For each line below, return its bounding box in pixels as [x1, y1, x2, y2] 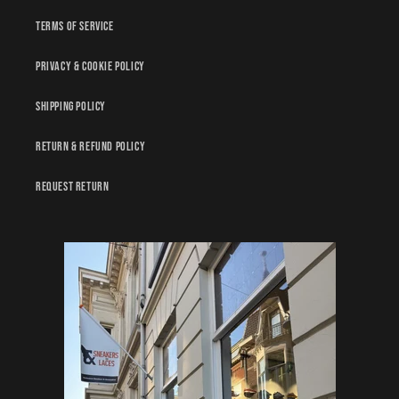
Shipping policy [36, 99, 106, 114]
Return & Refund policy [36, 139, 146, 154]
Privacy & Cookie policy [36, 59, 145, 74]
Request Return [36, 179, 110, 194]
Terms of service [36, 19, 114, 34]
